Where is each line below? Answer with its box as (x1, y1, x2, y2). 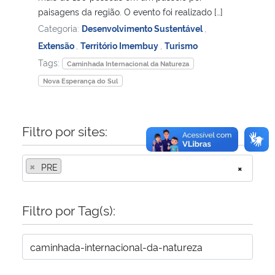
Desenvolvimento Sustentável (82, 21, 204, 34)
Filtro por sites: (22, 121, 107, 139)
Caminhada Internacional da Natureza (66, 58, 189, 68)
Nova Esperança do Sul (42, 76, 118, 85)
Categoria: (38, 21, 82, 34)
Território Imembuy (80, 39, 160, 51)
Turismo (165, 39, 198, 51)
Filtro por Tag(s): (22, 200, 115, 219)
